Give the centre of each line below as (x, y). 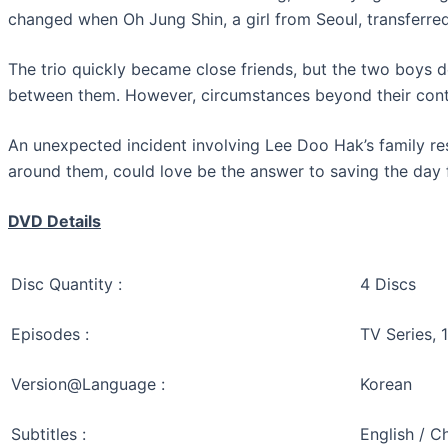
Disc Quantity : (66, 284)
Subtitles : (48, 434)
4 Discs (388, 284)
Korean (386, 384)
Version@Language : (88, 384)
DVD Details (54, 221)
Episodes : (50, 334)
